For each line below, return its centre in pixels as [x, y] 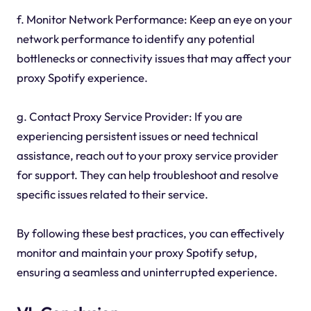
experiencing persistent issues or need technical [137, 136]
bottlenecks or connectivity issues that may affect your [154, 58]
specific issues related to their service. [112, 194]
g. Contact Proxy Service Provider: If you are [129, 117]
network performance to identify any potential [135, 39]
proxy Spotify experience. [82, 78]
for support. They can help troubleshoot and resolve [147, 175]
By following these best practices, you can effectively [150, 233]
